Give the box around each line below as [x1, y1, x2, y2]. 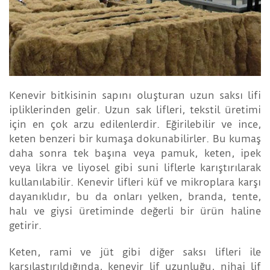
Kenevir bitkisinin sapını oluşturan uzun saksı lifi [9, 89, 261, 102]
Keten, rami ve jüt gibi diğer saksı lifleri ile [9, 246, 261, 259]
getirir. [9, 219, 42, 232]
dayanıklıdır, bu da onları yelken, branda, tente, [9, 190, 261, 203]
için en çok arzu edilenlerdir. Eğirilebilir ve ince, [9, 118, 261, 131]
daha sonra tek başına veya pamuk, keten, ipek [9, 147, 261, 160]
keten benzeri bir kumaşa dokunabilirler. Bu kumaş [9, 133, 261, 145]
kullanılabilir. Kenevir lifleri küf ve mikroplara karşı [9, 176, 261, 189]
